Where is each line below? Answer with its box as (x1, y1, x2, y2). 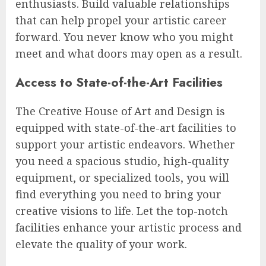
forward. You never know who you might (15, 30, 233, 45)
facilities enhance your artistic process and (15, 220, 242, 235)
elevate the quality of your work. (15, 237, 187, 252)
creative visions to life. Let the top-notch (15, 204, 228, 218)
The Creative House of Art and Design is (15, 104, 225, 119)
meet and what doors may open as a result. (15, 46, 242, 61)
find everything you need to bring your (15, 187, 221, 202)
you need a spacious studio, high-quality (15, 154, 229, 169)
